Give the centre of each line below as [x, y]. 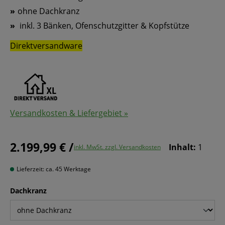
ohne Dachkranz [48, 11]
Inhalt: [183, 147]
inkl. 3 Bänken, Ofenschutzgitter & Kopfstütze [103, 26]
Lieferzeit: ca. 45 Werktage [53, 169]
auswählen [66, 190]
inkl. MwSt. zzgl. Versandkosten [117, 147]
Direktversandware [46, 46]
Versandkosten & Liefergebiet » [69, 113]
